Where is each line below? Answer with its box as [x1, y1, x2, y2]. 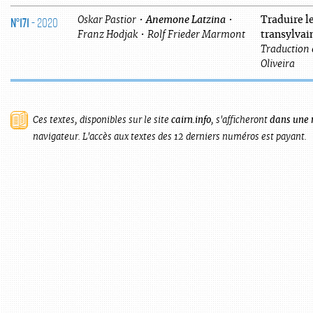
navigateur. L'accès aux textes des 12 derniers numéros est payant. [33, 132, 307, 142]
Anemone [146, 15, 189, 25]
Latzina [191, 15, 226, 25]
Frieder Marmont [168, 29, 245, 40]
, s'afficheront [211, 115, 270, 125]
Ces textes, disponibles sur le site [33, 115, 171, 125]
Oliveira [261, 59, 295, 69]
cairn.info [171, 115, 211, 125]
